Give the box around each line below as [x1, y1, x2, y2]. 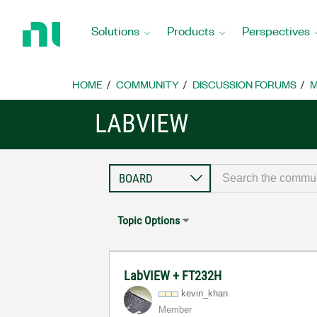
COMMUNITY [116, 77, 179, 91]
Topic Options [117, 214, 180, 227]
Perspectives [242, 22, 310, 38]
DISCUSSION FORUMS [192, 77, 296, 91]
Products [167, 22, 214, 38]
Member [158, 304, 192, 315]
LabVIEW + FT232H [124, 268, 222, 283]
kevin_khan [181, 288, 229, 299]
